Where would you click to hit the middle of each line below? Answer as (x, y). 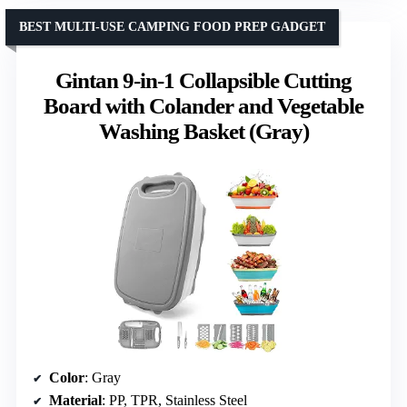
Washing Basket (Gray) (203, 132)
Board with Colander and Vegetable (203, 106)
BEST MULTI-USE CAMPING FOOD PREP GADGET (172, 27)
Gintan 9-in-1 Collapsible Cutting (203, 81)
